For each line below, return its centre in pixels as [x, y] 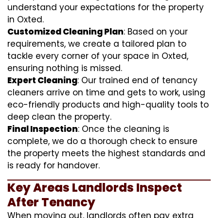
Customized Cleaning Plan [65, 31]
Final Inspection [43, 129]
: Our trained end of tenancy [137, 80]
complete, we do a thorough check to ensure [102, 141]
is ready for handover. [54, 165]
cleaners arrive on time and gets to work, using [106, 92]
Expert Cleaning [42, 80]
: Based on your [156, 31]
